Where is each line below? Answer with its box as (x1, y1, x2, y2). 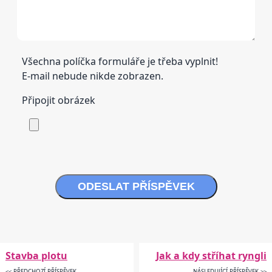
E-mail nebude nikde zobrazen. (22, 69, 163, 83)
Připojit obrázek (22, 93, 95, 107)
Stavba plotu (5, 248, 67, 262)
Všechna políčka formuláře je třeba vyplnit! (22, 54, 218, 68)
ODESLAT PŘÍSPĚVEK (77, 180, 195, 192)
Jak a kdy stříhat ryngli (156, 248, 267, 262)
